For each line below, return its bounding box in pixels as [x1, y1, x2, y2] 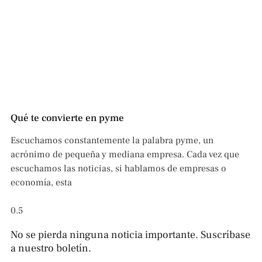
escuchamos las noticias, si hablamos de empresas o [11, 163, 226, 175]
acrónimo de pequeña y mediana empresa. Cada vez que [11, 149, 239, 161]
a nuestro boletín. [11, 242, 91, 256]
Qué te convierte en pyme [11, 112, 124, 125]
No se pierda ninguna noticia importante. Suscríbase [11, 228, 250, 242]
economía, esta [11, 177, 72, 189]
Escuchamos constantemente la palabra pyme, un [11, 135, 213, 147]
